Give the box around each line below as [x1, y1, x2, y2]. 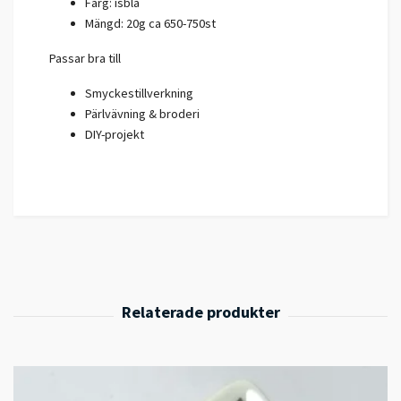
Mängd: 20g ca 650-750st [85, 15, 216, 32]
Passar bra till [49, 50, 121, 67]
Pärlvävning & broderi [85, 106, 200, 123]
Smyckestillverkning [85, 85, 193, 102]
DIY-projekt [85, 126, 144, 143]
